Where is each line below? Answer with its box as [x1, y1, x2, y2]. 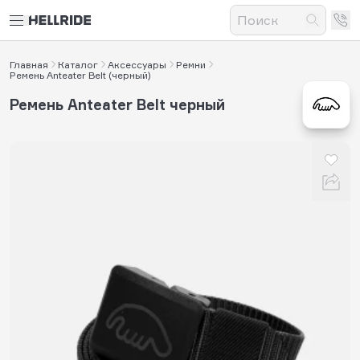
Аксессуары [108, 58, 166, 71]
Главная [10, 58, 48, 71]
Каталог [58, 58, 98, 71]
